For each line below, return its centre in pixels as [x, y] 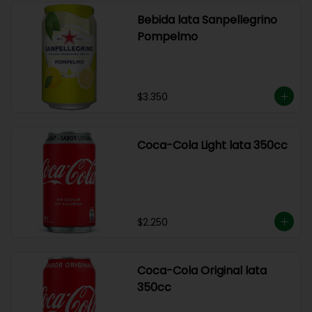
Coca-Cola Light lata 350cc [212, 145]
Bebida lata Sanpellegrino [207, 20]
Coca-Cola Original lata [202, 271]
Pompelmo [167, 37]
